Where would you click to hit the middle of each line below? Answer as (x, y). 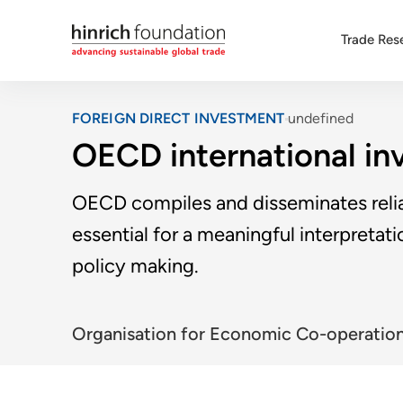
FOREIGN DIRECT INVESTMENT (179, 118)
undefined (320, 118)
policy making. (135, 265)
